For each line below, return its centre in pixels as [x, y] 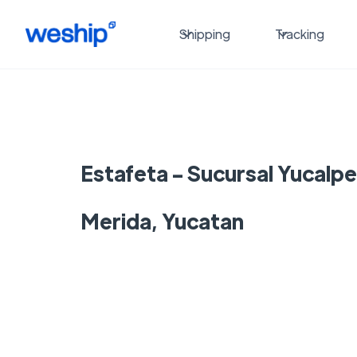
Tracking [299, 34]
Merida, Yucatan [162, 221]
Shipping [204, 34]
